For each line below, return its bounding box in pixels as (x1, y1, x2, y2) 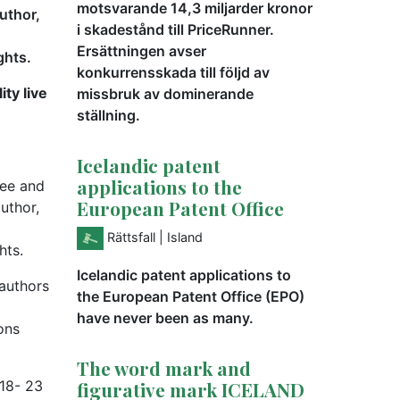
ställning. (77, 105, 140, 124)
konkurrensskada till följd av (77, 62, 270, 81)
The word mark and (77, 354, 251, 380)
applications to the (77, 173, 242, 199)
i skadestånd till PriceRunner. (77, 20, 274, 38)
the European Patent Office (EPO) (77, 287, 304, 305)
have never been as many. (77, 308, 254, 327)
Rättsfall (107, 229, 155, 245)
